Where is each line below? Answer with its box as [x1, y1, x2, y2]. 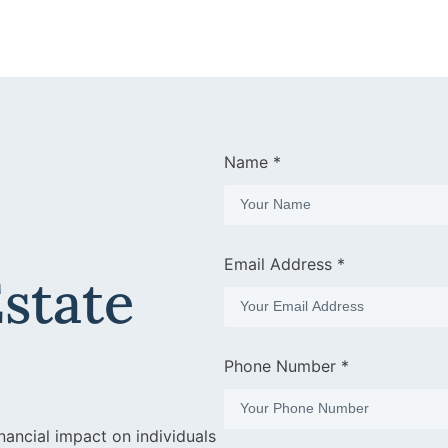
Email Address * [224, 253, 345, 274]
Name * [224, 151, 281, 172]
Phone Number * [224, 355, 349, 376]
